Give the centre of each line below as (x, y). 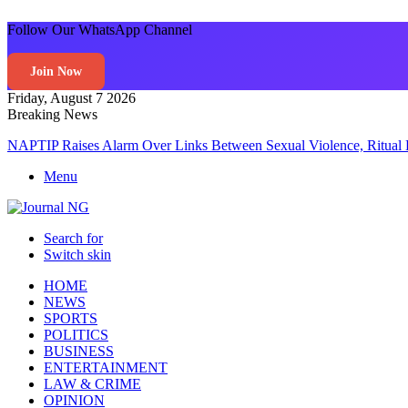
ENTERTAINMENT (106, 367)
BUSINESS (79, 351)
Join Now (56, 71)
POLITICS (76, 335)
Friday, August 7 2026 (71, 98)
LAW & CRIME (92, 384)
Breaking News (52, 114)
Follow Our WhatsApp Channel (100, 30)
